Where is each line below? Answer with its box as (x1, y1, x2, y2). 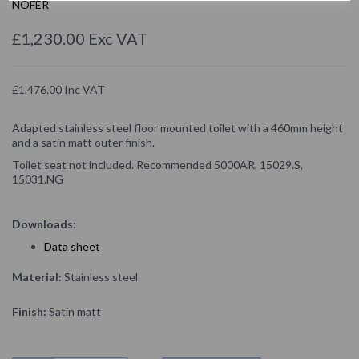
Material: (12, 269, 62, 284)
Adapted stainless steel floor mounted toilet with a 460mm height (12, 120, 343, 135)
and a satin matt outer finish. (12, 135, 155, 149)
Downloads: (12, 216, 76, 231)
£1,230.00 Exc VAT (12, 28, 147, 48)
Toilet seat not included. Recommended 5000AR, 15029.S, (12, 157, 303, 171)
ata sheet (52, 239, 100, 253)
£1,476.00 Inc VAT (12, 82, 105, 96)
